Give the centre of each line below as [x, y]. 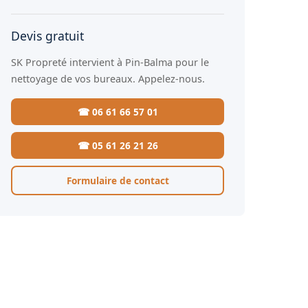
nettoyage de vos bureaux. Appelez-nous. [108, 79]
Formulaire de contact [118, 180]
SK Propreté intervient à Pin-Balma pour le [110, 62]
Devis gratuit [47, 36]
